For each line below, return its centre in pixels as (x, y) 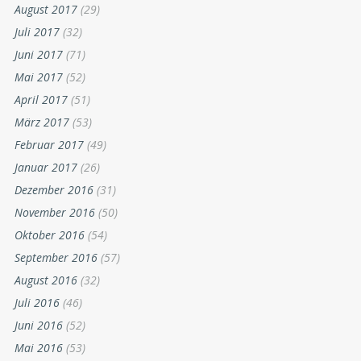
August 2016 (46, 280)
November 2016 (55, 213)
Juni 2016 (39, 326)
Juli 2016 (37, 303)
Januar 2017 (46, 168)
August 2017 (46, 10)
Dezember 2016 (54, 190)
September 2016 (56, 258)
